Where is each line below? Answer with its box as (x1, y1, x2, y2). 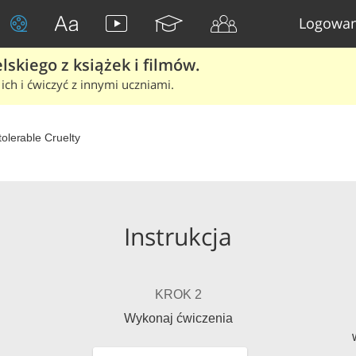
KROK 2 (154, 288, 202, 301)
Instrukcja (124, 220, 232, 253)
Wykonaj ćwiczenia (123, 311, 233, 325)
